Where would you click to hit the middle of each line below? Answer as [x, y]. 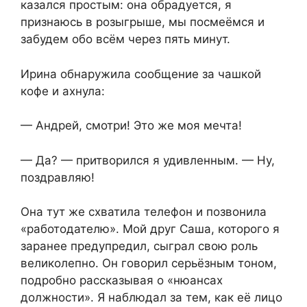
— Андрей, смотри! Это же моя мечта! [131, 126]
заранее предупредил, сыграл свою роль [139, 246]
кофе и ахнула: [63, 91]
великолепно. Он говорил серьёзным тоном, [149, 263]
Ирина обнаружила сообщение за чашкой [141, 74]
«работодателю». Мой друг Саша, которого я [150, 229]
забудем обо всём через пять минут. [125, 39]
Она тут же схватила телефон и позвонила [144, 212]
